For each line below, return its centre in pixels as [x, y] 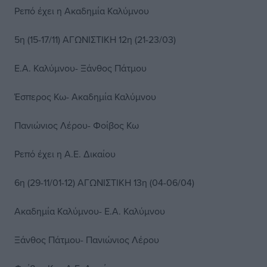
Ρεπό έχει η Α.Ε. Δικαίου [65, 154]
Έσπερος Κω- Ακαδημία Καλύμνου [85, 97]
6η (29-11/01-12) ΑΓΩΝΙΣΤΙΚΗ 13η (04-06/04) [104, 182]
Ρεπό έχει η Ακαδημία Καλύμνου [82, 11]
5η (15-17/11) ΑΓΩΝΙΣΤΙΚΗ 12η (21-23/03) [95, 39]
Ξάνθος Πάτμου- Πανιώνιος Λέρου [87, 240]
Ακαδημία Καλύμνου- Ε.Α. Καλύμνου [90, 211]
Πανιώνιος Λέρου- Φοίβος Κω [77, 125]
